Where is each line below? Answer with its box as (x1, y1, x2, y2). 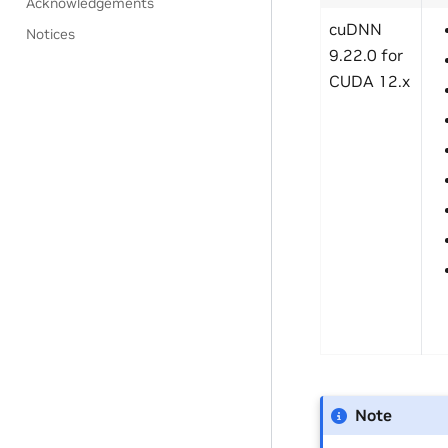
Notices (26, 25, 76, 43)
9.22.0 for (329, 45, 403, 66)
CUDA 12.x (329, 71, 410, 92)
